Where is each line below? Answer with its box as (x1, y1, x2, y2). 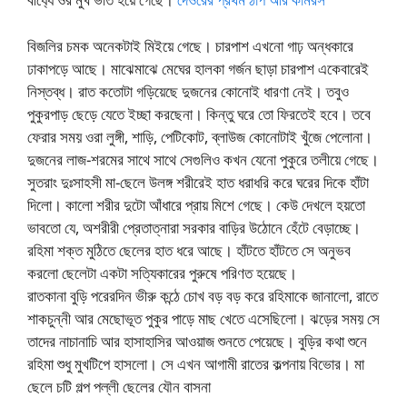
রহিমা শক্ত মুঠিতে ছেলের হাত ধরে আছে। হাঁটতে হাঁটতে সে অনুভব (27, 239, 351, 261)
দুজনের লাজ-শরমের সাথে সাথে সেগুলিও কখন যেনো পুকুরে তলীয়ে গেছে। (27, 148, 379, 170)
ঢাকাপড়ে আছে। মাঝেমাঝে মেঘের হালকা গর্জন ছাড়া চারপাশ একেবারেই (27, 57, 369, 79)
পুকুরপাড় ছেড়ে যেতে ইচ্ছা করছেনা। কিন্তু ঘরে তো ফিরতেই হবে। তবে (27, 103, 371, 124)
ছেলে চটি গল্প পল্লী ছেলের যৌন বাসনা (27, 375, 211, 397)
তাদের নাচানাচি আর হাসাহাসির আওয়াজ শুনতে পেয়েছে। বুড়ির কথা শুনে (27, 330, 367, 352)
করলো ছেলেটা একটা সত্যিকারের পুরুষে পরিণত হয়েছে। (27, 262, 297, 283)
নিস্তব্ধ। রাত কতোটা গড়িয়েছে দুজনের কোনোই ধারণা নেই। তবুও (27, 80, 349, 102)
